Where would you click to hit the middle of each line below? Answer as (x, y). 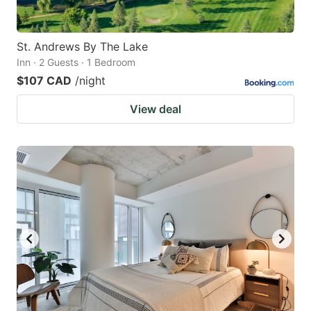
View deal (155, 109)
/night (90, 81)
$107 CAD (44, 81)
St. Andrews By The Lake (82, 47)
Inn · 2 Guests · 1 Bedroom (76, 62)
